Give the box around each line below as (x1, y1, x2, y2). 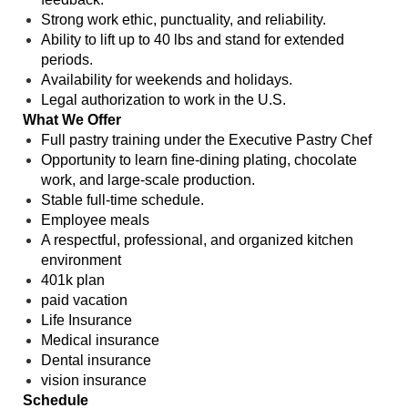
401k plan (41, 271, 105, 288)
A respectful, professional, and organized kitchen (41, 231, 353, 248)
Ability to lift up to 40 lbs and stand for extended (41, 31, 344, 47)
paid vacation (41, 291, 127, 308)
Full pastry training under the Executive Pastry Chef (41, 131, 372, 148)
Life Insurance (41, 311, 132, 328)
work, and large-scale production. (41, 171, 255, 188)
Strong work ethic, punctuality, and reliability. (41, 11, 326, 27)
